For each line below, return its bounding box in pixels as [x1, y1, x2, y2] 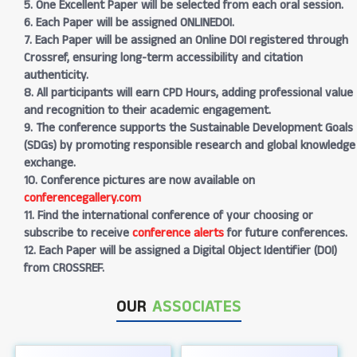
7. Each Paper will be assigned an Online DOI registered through [24, 32, 348, 49]
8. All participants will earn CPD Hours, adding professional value [24, 84, 353, 102]
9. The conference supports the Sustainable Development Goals [24, 120, 353, 137]
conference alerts [132, 225, 224, 242]
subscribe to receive [24, 225, 132, 242]
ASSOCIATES [151, 296, 241, 320]
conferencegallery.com [24, 190, 141, 207]
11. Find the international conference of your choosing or [24, 207, 313, 225]
